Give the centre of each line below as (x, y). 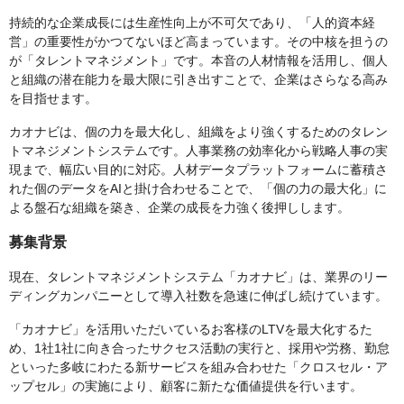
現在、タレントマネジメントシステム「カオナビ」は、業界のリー (198, 277)
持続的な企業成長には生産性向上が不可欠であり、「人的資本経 (192, 23)
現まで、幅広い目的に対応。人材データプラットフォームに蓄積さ (198, 170)
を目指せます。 (53, 99)
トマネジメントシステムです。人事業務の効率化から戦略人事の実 (198, 151)
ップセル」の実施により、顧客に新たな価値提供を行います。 (186, 386)
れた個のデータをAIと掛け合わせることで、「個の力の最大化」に (198, 189)
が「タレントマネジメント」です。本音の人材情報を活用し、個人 (198, 61)
